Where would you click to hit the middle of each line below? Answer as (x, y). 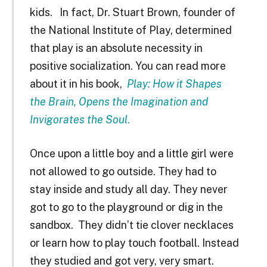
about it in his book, (78, 83)
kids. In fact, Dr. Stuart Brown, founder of (132, 12)
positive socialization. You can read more (128, 66)
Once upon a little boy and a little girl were (131, 154)
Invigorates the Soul (78, 119)
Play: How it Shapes (174, 83)
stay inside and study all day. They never (128, 190)
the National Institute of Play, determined (131, 30)
